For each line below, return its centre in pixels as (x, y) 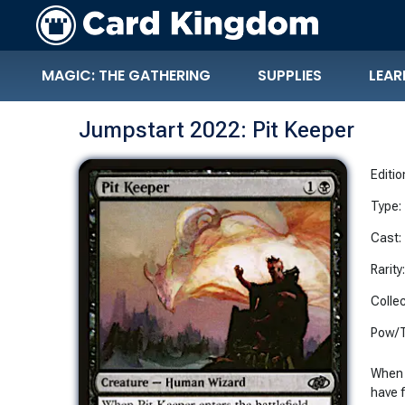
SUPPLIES (290, 75)
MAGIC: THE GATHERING (126, 75)
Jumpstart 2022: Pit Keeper (217, 129)
